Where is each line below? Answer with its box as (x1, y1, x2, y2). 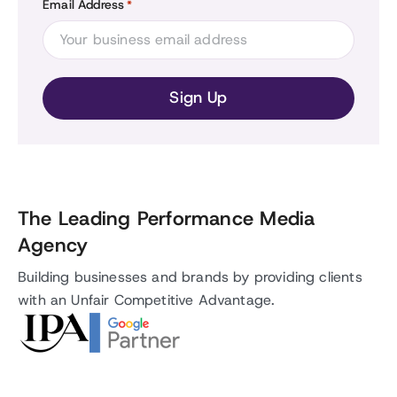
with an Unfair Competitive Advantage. (18, 291, 276, 309)
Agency (18, 232, 89, 259)
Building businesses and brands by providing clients (18, 268, 362, 286)
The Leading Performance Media (18, 206, 315, 232)
